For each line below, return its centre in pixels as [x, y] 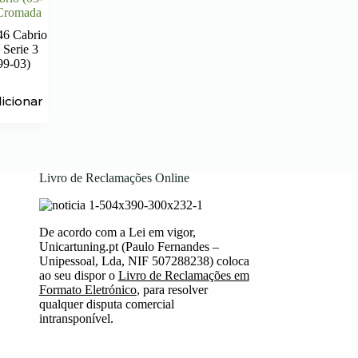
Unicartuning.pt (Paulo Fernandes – [129, 246]
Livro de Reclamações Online [114, 177]
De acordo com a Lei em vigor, [117, 232]
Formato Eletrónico [88, 289]
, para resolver [172, 289]
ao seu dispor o [78, 275]
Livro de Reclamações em [183, 275]
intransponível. [76, 318]
